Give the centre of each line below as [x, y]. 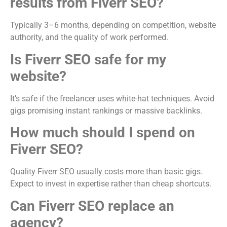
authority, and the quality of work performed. [89, 37]
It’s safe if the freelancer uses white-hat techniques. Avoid [112, 98]
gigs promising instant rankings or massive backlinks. [106, 110]
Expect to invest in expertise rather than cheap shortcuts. [111, 184]
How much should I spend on [103, 133]
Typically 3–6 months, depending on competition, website [113, 25]
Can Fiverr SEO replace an [92, 206]
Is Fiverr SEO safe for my [88, 59]
